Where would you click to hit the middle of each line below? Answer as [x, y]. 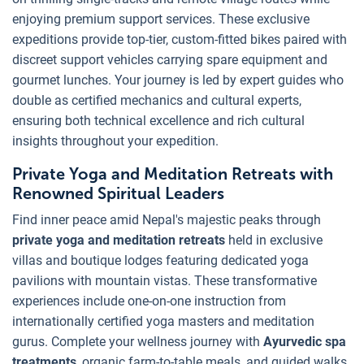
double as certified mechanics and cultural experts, [157, 101]
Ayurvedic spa [305, 342]
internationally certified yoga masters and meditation [163, 322]
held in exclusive [274, 240]
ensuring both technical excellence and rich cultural [158, 121]
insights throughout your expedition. [115, 141]
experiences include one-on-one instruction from [149, 301]
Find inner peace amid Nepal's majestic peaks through [167, 220]
